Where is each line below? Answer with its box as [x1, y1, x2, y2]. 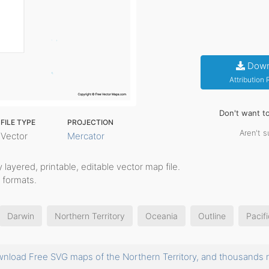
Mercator [67, 130, 105, 142]
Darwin [7, 211, 34, 221]
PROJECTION [67, 118, 114, 127]
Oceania [145, 211, 178, 221]
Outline [198, 211, 226, 221]
